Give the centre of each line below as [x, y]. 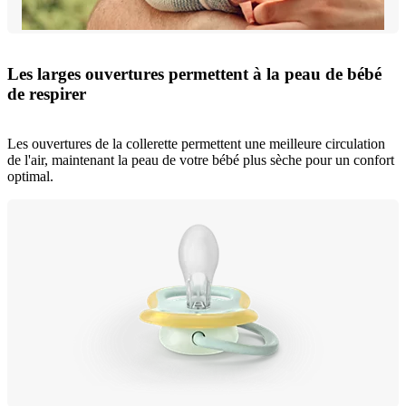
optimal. [30, 177]
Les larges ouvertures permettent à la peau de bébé [194, 74]
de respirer [47, 94]
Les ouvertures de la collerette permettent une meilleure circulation [196, 144]
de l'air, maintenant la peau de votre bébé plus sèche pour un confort [201, 160]
